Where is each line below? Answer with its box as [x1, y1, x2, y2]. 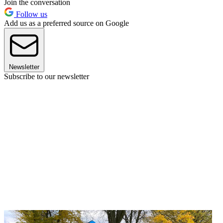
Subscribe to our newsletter [4, 72, 89, 81]
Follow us [14, 10, 47, 19]
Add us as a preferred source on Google [4, 19, 129, 28]
